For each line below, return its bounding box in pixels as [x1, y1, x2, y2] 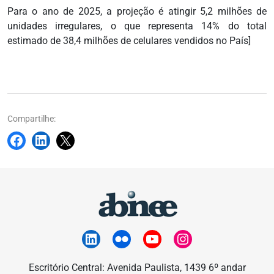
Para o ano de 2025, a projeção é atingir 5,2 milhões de [7, 6, 267, 18]
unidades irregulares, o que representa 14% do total [7, 20, 267, 32]
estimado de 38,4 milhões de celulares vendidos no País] [7, 35, 251, 47]
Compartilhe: [7, 114, 56, 124]
